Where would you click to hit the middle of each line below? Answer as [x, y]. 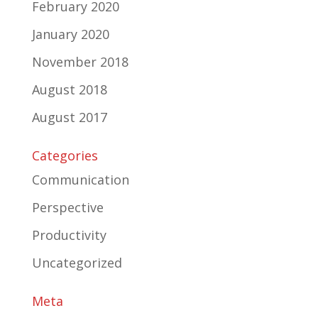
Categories [65, 155]
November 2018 [80, 61]
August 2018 [69, 89]
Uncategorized [77, 262]
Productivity [69, 235]
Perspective [67, 207]
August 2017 [69, 117]
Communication [80, 179]
